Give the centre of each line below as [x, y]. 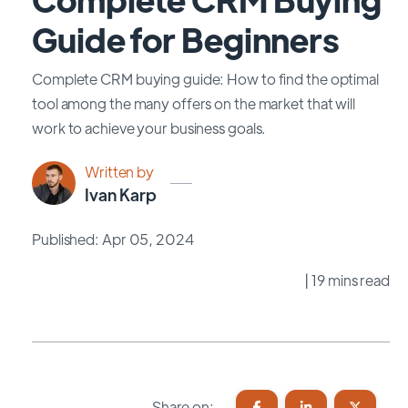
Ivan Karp [121, 195]
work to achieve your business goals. [149, 128]
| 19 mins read [347, 280]
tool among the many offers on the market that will [194, 103]
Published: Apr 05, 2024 [113, 239]
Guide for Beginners [186, 39]
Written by [119, 172]
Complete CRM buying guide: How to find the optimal [205, 79]
